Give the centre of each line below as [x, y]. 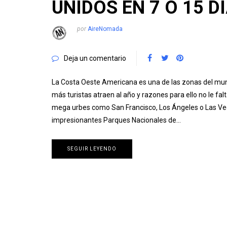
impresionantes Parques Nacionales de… [116, 120]
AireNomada [105, 29]
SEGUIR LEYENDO [92, 148]
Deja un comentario [95, 58]
